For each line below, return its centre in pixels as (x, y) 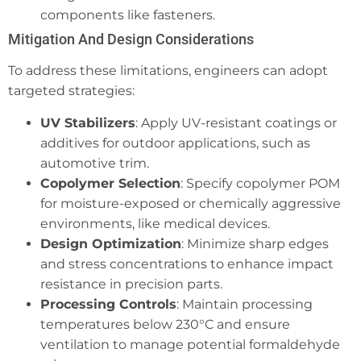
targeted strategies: (71, 91)
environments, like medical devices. (155, 223)
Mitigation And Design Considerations (131, 39)
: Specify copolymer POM (260, 183)
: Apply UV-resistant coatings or (236, 122)
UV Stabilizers (88, 122)
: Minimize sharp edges (255, 243)
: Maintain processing (245, 304)
